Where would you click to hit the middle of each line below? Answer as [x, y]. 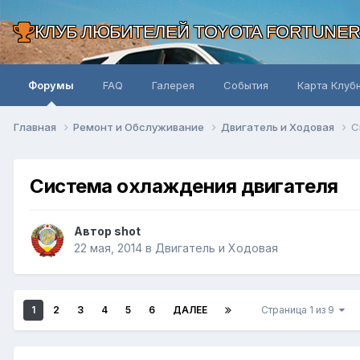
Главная [36, 127]
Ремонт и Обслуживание [140, 127]
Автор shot [107, 231]
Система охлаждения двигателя [184, 186]
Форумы [51, 85]
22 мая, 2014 [108, 248]
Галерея [173, 85]
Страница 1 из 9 [300, 310]
